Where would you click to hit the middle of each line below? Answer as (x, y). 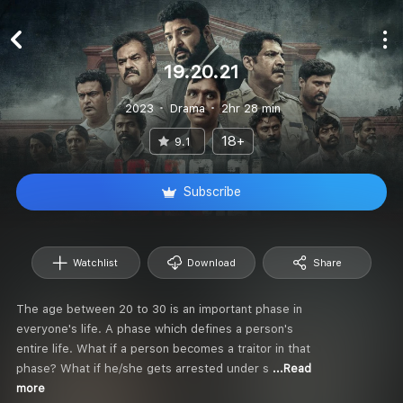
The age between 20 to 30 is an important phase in (159, 309)
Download (211, 263)
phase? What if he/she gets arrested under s (144, 368)
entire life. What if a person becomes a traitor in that (163, 348)
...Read (292, 368)
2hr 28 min (251, 108)
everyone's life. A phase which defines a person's (155, 328)
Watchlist (96, 263)
